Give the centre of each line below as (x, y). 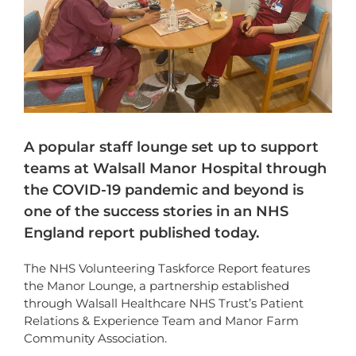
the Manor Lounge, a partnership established (157, 285)
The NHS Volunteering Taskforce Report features (167, 268)
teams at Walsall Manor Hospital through (175, 168)
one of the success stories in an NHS (156, 211)
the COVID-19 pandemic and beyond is (164, 190)
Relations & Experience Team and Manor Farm (161, 320)
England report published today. (141, 232)
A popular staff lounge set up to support (171, 147)
